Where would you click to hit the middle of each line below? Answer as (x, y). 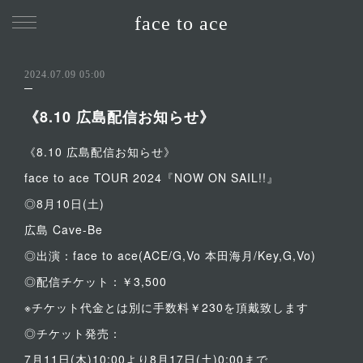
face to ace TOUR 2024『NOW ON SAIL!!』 (152, 177)
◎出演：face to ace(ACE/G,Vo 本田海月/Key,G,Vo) (170, 255)
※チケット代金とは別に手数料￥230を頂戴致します (167, 307)
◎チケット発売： (73, 333)
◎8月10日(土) (64, 203)
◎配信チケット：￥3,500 (96, 281)
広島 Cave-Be (64, 229)
